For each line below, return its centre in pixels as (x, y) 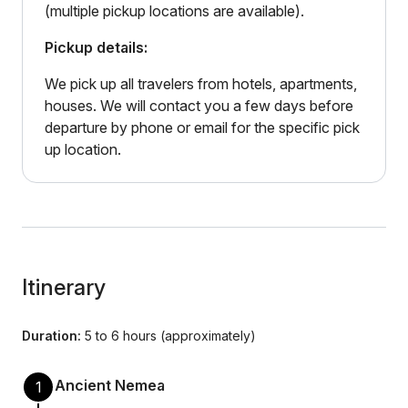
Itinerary (64, 287)
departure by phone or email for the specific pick (202, 127)
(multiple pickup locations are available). (174, 11)
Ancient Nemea (110, 385)
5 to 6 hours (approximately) (168, 336)
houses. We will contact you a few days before (199, 106)
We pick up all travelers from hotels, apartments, (201, 84)
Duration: (51, 336)
